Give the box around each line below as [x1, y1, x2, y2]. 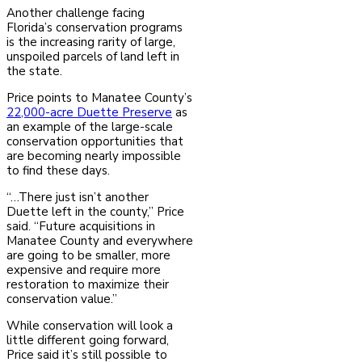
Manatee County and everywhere [6, 233, 193, 250]
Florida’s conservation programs [6, 19, 183, 36]
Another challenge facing [6, 5, 145, 22]
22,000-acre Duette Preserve [6, 104, 172, 121]
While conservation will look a [6, 318, 173, 335]
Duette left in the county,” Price [6, 204, 184, 221]
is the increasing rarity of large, [6, 34, 175, 51]
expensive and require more [6, 262, 161, 279]
